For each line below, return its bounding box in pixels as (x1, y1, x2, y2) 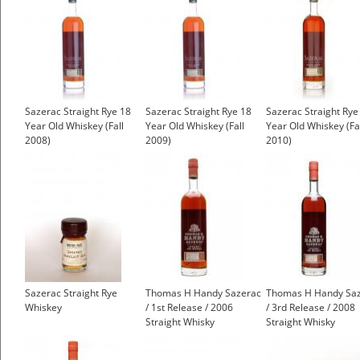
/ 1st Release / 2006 (145, 301, 233, 315)
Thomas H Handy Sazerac (145, 286, 261, 301)
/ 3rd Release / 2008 (266, 301, 355, 315)
